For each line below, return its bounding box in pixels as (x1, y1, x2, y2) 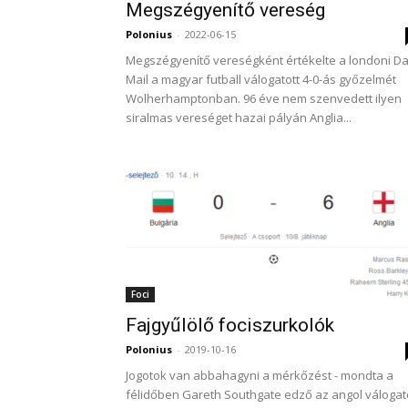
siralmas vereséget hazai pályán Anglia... (126, 109, 352, 126)
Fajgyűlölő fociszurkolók (126, 314, 334, 336)
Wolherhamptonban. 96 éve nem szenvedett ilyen (126, 90, 402, 107)
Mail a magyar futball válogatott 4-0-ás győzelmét (126, 71, 396, 87)
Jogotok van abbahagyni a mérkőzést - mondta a (126, 367, 393, 383)
